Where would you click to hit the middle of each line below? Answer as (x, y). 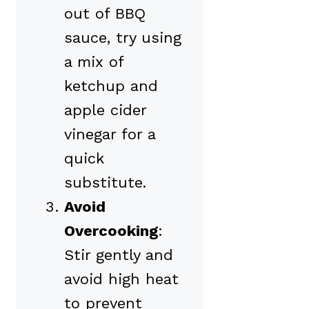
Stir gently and (119, 255)
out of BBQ (105, 13)
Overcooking (111, 230)
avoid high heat (121, 279)
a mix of (94, 61)
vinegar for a (110, 134)
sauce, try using (123, 37)
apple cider (105, 110)
